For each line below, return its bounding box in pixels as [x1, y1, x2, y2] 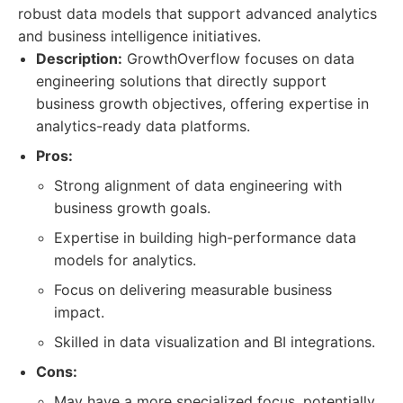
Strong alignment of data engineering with [54, 176, 342, 194]
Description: [36, 49, 122, 67]
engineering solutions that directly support [36, 72, 327, 90]
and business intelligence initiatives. [18, 27, 261, 45]
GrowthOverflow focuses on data [122, 49, 354, 67]
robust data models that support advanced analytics [18, 4, 377, 22]
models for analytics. [54, 251, 196, 269]
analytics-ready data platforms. [36, 117, 250, 135]
